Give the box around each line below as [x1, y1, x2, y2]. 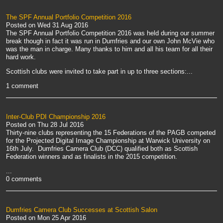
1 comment [6, 82, 38, 90]
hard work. [6, 53, 36, 61]
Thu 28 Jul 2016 [37, 121, 84, 129]
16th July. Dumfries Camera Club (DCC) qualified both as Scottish [6, 145, 198, 153]
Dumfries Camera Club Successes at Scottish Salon [6, 206, 157, 214]
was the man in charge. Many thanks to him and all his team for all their [6, 45, 213, 53]
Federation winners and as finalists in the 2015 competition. [6, 153, 179, 161]
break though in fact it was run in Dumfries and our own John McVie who [6, 37, 215, 45]
